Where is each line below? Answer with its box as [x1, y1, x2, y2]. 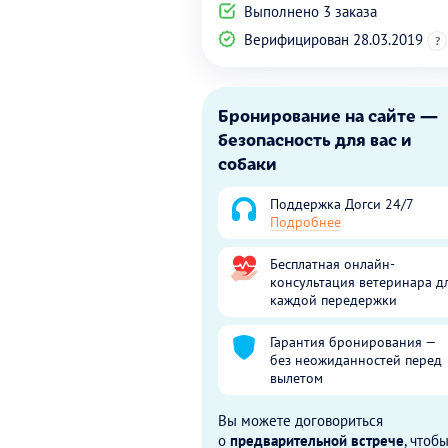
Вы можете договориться [218, 411, 383, 430]
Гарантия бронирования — [270, 333, 435, 351]
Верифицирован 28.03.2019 [240, 30, 427, 49]
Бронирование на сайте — [218, 103, 438, 127]
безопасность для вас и [218, 127, 412, 151]
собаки [218, 151, 277, 175]
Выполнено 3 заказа [240, 2, 377, 21]
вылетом [270, 369, 323, 387]
